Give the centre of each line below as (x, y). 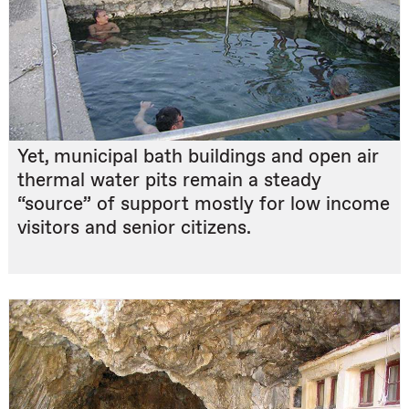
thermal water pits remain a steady (169, 181)
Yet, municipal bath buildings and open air (198, 157)
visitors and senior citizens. (134, 228)
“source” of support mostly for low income (204, 204)
